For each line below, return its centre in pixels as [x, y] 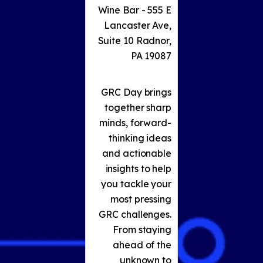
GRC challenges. [135, 215]
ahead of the [142, 245]
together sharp [138, 108]
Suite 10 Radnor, [134, 41]
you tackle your [136, 184]
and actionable [137, 154]
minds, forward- [135, 123]
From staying [142, 230]
